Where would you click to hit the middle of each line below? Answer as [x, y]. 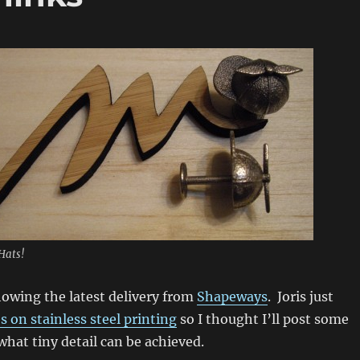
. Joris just [300, 297]
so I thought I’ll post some [262, 319]
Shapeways [232, 297]
